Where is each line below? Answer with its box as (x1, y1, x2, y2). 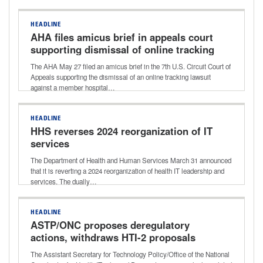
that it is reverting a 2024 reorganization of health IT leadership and (31, 166, 224, 176)
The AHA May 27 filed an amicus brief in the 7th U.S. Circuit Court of (31, 61, 231, 71)
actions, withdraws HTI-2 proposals (31, 230, 195, 244)
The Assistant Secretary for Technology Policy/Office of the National (31, 249, 230, 259)
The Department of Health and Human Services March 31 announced (31, 155, 231, 165)
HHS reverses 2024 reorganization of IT (31, 123, 213, 138)
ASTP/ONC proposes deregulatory (31, 217, 190, 232)
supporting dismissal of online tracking (31, 42, 214, 56)
